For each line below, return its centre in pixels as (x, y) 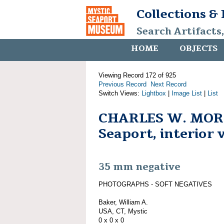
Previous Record (122, 84)
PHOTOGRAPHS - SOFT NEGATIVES (155, 184)
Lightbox (154, 93)
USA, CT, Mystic (123, 211)
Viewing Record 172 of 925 (137, 75)
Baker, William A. (123, 202)
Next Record (168, 84)
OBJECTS (198, 48)
